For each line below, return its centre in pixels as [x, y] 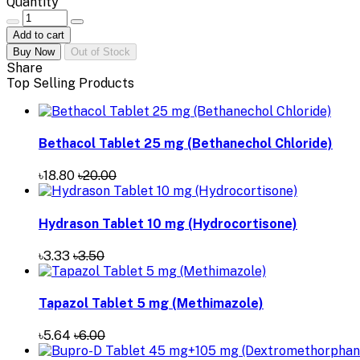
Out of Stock [100, 51]
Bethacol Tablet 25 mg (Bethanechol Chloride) [186, 144]
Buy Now [34, 51]
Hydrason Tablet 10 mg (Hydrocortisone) [168, 223]
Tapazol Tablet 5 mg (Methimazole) [151, 304]
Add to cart [39, 35]
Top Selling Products [70, 83]
